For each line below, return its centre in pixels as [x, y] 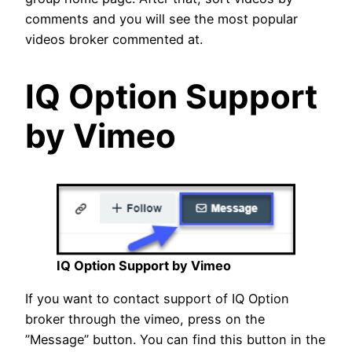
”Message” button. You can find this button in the [175, 340]
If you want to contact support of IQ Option [157, 299]
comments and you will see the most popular [161, 18]
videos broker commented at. [116, 39]
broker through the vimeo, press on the [145, 319]
